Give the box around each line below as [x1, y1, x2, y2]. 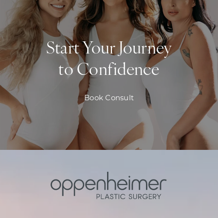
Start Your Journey [46, 40, 172, 58]
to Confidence [58, 62, 160, 79]
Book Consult [84, 92, 134, 102]
